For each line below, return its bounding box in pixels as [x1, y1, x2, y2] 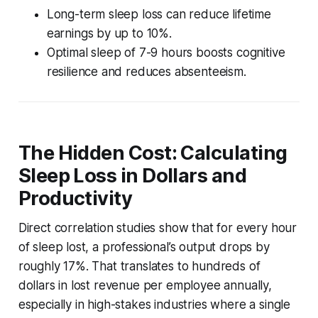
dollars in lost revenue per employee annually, [18, 278, 272, 292]
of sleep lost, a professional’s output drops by [18, 239, 270, 254]
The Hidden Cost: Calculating [18, 141, 287, 165]
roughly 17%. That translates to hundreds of [18, 258, 261, 273]
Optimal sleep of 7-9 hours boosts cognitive [46, 45, 285, 60]
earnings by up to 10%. [46, 26, 172, 40]
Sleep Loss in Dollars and [18, 163, 247, 187]
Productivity [18, 186, 133, 210]
